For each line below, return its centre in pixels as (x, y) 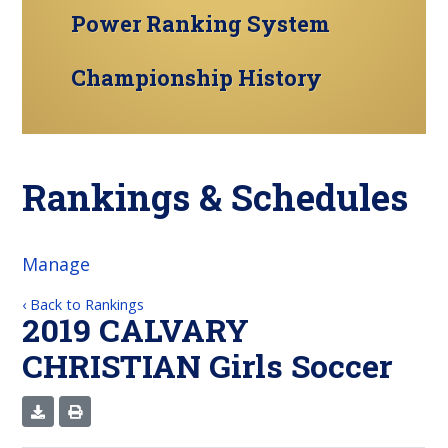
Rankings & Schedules (215, 196)
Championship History (197, 77)
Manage (56, 263)
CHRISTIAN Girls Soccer (208, 365)
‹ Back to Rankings (83, 304)
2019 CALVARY (136, 329)
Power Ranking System (201, 23)
